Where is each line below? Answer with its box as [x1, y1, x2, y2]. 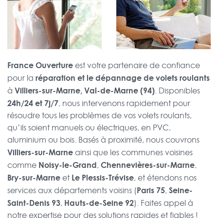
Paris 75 [137, 184, 165, 196]
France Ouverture [7, 59, 73, 71]
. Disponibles [155, 85, 200, 96]
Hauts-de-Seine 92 [64, 197, 134, 209]
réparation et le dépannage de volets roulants [36, 72, 210, 84]
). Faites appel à [134, 198, 193, 209]
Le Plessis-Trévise [72, 172, 134, 183]
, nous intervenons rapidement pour [58, 98, 190, 109]
